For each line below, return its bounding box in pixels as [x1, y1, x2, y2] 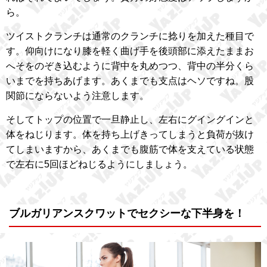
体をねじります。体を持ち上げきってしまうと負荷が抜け [6, 129, 254, 139]
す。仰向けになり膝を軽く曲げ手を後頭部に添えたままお [6, 45, 254, 56]
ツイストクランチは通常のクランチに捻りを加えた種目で [6, 30, 254, 41]
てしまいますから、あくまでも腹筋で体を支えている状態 [6, 144, 254, 154]
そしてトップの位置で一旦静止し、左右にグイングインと [6, 114, 254, 125]
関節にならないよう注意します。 [6, 90, 149, 101]
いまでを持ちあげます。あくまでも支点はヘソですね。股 [6, 75, 254, 86]
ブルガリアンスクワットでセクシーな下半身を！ [9, 207, 245, 219]
